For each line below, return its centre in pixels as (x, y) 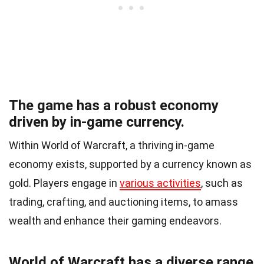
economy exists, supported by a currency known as (130, 164)
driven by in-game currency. (97, 122)
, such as (222, 183)
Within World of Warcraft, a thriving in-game (112, 146)
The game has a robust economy (114, 106)
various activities (160, 183)
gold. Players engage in (64, 183)
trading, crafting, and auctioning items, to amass (123, 202)
